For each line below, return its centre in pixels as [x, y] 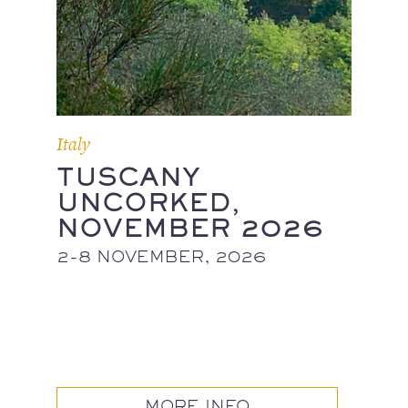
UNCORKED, [148, 202]
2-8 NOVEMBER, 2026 [162, 256]
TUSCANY [129, 176]
